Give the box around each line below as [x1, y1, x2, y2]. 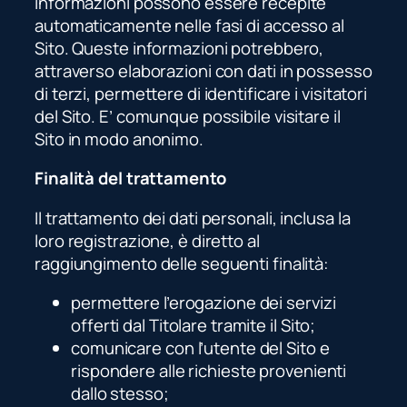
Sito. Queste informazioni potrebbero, [35, 35, 324, 60]
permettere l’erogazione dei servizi [71, 291, 336, 315]
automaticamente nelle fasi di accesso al [35, 13, 344, 37]
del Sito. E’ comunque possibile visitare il [35, 104, 341, 128]
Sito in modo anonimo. [35, 126, 203, 151]
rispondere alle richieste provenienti [71, 359, 347, 383]
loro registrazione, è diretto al [35, 228, 260, 253]
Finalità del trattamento [35, 166, 226, 191]
